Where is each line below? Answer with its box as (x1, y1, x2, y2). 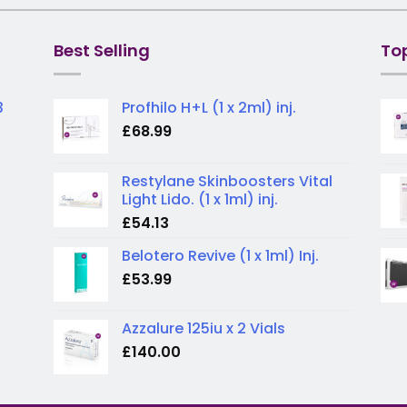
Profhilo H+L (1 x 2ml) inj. (122, 96, 296, 118)
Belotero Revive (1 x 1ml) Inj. (122, 244, 319, 266)
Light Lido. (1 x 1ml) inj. (122, 188, 278, 210)
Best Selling (54, 38, 150, 62)
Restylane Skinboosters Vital (122, 170, 333, 192)
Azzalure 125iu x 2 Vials (122, 317, 285, 339)
